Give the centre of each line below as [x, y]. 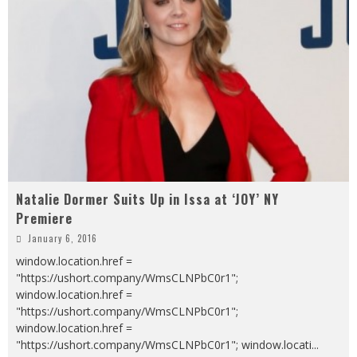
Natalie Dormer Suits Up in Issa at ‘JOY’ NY [147, 199]
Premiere [44, 218]
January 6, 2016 [63, 238]
